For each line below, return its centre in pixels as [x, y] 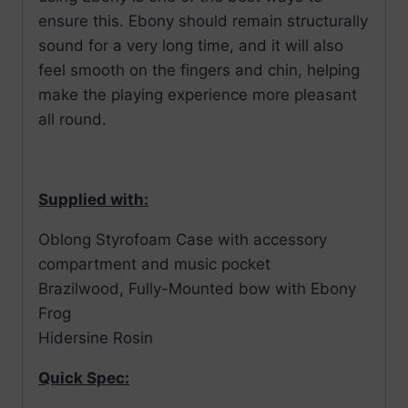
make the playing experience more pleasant [198, 95]
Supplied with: [93, 200]
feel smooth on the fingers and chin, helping [199, 71]
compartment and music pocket [154, 265]
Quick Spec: [84, 378]
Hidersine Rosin [96, 338]
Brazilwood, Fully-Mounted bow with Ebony [197, 289]
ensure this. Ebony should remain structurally [203, 21]
